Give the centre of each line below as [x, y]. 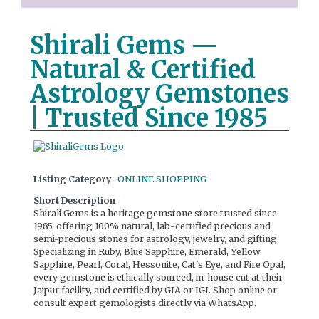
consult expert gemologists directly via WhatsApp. [145, 303]
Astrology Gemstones [159, 94]
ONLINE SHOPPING [162, 179]
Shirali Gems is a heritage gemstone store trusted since [155, 213]
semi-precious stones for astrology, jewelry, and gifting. [156, 239]
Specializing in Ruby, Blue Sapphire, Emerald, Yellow [147, 251]
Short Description [74, 200]
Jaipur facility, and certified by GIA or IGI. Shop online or [155, 290]
